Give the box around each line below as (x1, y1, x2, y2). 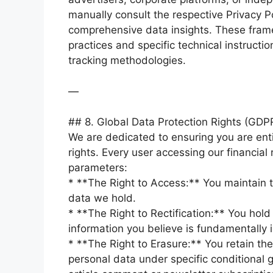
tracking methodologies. (68, 54, 186, 66)
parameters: (68, 161, 127, 174)
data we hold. (68, 192, 136, 204)
